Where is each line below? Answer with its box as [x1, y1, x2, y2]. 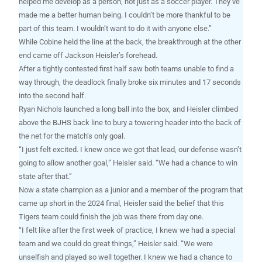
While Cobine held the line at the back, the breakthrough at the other [19, 37, 242, 47]
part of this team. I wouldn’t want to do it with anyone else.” [19, 24, 212, 33]
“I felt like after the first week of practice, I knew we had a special [19, 226, 236, 235]
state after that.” [19, 172, 73, 181]
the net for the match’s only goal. [19, 132, 126, 141]
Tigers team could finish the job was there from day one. [19, 212, 204, 222]
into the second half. [19, 91, 87, 101]
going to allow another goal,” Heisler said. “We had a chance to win [19, 158, 238, 168]
